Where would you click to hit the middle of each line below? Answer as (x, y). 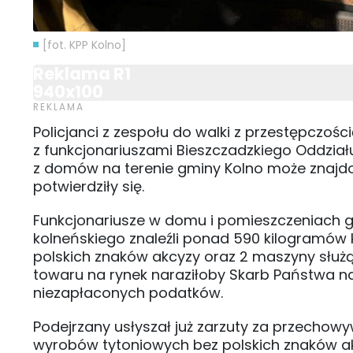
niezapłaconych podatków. (128, 292)
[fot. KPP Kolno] (84, 45)
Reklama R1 (82, 73)
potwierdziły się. (89, 186)
